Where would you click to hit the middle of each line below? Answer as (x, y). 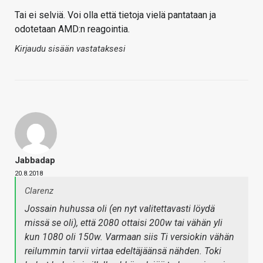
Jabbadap (35, 160)
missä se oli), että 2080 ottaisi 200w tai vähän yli (124, 222)
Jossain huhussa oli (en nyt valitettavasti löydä (120, 208)
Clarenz (39, 190)
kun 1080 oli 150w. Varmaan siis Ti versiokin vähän (129, 237)
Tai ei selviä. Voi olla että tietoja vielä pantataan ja (115, 15)
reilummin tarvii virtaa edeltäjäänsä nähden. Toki (123, 251)
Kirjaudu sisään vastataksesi (70, 48)
